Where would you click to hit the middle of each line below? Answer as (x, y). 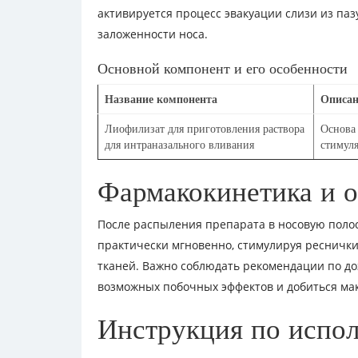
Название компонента (161, 99)
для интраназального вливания (179, 145)
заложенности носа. (153, 34)
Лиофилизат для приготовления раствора (205, 129)
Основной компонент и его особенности (223, 68)
